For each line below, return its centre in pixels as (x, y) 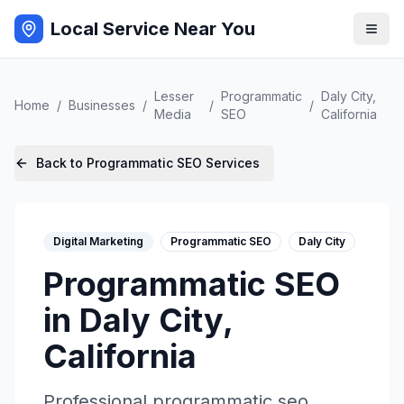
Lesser (174, 96)
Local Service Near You (153, 29)
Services (231, 163)
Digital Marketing (98, 241)
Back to (61, 163)
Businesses (102, 105)
